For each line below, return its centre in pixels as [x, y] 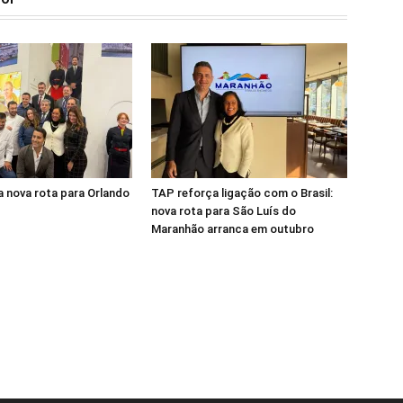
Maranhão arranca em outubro [233, 229]
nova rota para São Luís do [224, 211]
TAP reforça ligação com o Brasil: [242, 193]
